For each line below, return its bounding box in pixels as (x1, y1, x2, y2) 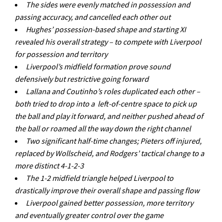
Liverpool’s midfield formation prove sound (26, 61, 170, 71)
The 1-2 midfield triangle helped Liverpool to (26, 173, 173, 183)
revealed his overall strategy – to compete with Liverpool (15, 37, 201, 47)
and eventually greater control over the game (15, 210, 164, 220)
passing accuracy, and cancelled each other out (15, 12, 170, 22)
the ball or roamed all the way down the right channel (15, 123, 191, 133)
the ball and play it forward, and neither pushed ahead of (15, 111, 203, 121)
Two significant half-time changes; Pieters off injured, (26, 136, 202, 146)
